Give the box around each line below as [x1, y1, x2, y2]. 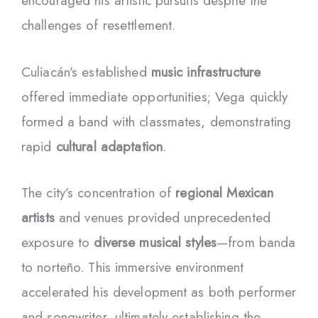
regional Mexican [175, 183, 274, 203]
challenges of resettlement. [21, 16, 176, 35]
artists [21, 208, 55, 228]
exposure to [21, 233, 94, 253]
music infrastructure [150, 62, 261, 82]
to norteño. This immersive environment [21, 258, 244, 278]
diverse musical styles [94, 233, 217, 253]
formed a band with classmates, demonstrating [21, 111, 292, 131]
